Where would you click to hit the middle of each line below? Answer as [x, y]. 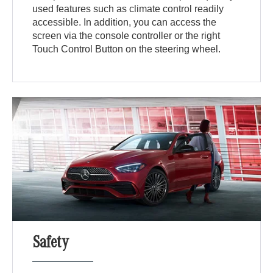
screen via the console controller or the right [126, 36]
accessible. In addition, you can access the [125, 23]
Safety [51, 245]
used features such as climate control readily [128, 9]
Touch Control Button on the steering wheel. [127, 49]
